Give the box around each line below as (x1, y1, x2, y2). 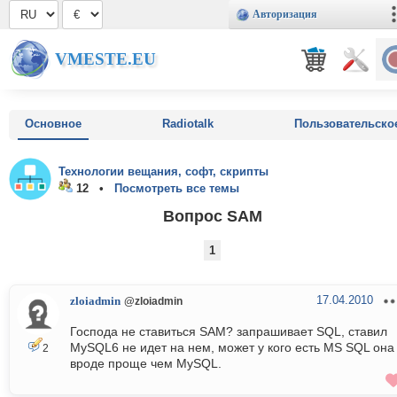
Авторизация (253, 8, 317, 20)
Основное (25, 117, 82, 130)
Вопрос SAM (163, 206, 262, 225)
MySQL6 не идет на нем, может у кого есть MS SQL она (70, 340, 394, 355)
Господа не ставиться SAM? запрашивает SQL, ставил (70, 324, 387, 339)
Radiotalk (162, 117, 214, 130)
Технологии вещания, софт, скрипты (58, 165, 269, 178)
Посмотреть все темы (114, 182, 239, 195)
